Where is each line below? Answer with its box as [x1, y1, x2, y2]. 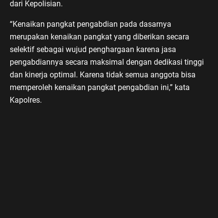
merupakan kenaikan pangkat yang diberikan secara [10, 32, 189, 41]
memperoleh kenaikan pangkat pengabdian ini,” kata [10, 82, 190, 92]
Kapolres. [10, 95, 42, 105]
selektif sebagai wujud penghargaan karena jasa [10, 44, 176, 54]
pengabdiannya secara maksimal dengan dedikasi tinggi [10, 57, 204, 67]
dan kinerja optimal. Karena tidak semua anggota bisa [10, 70, 196, 79]
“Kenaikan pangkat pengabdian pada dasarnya [10, 19, 171, 29]
